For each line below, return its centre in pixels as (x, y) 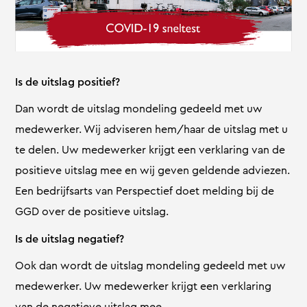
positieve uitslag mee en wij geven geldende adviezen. (153, 171)
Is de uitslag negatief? (70, 239)
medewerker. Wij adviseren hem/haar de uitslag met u (152, 130)
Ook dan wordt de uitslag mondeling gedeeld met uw (151, 266)
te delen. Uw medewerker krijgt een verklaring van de (150, 150)
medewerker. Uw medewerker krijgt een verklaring (144, 286)
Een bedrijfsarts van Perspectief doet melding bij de (145, 191)
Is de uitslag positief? (68, 82)
